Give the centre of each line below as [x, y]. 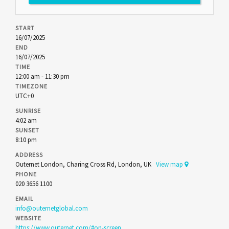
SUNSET [27, 130]
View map [170, 164]
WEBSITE [28, 218]
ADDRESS [29, 155]
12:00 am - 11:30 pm [42, 76]
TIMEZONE [31, 86]
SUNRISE [28, 111]
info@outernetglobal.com [52, 208]
